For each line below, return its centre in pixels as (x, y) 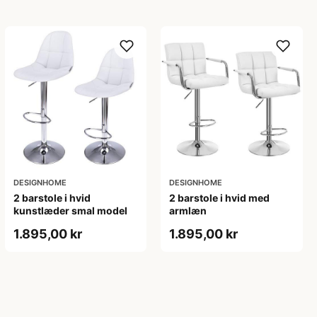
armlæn (188, 210)
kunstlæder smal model (70, 210)
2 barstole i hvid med (220, 197)
